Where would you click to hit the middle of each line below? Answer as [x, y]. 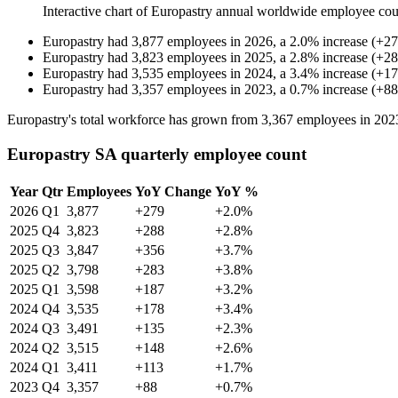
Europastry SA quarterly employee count [157, 154]
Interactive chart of [97, 12]
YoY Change [173, 191]
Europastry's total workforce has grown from [134, 120]
